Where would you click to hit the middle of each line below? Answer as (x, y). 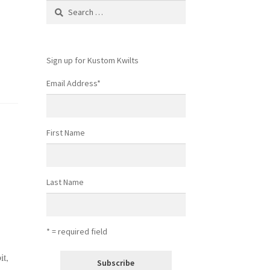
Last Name (65, 182)
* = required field (77, 232)
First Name (65, 132)
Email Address (71, 83)
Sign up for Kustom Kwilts (92, 60)
